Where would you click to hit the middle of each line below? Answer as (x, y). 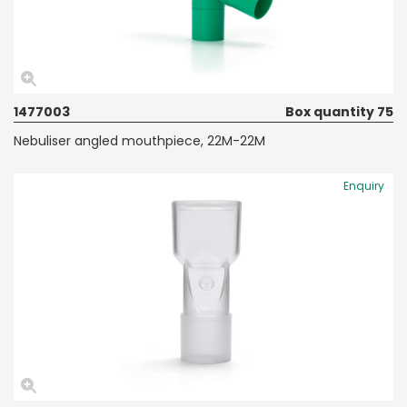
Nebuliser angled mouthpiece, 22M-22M (139, 140)
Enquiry (364, 185)
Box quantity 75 (339, 111)
